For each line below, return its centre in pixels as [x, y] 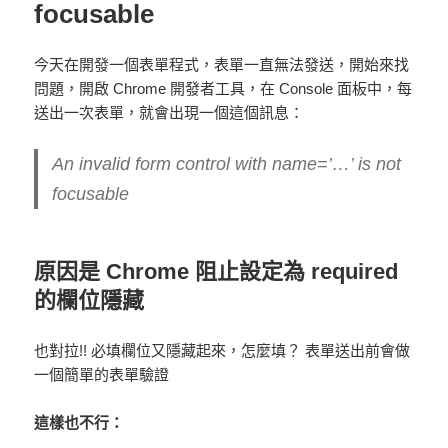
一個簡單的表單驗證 [102, 375]
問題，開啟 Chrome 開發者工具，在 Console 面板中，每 [223, 89]
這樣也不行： [79, 423]
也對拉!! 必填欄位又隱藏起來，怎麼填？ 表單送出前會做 [222, 351]
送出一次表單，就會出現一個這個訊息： [169, 113]
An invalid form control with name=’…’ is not [227, 164]
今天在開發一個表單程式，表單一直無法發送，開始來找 [222, 65]
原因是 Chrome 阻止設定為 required [216, 272]
